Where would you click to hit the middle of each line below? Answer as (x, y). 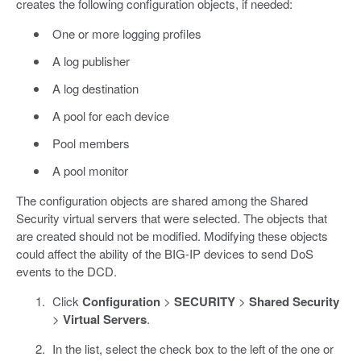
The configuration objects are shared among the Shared (162, 200)
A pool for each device (110, 115)
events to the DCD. (66, 271)
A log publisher (91, 60)
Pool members (91, 143)
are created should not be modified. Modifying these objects (172, 235)
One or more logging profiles (127, 33)
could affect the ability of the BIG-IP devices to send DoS (165, 253)
